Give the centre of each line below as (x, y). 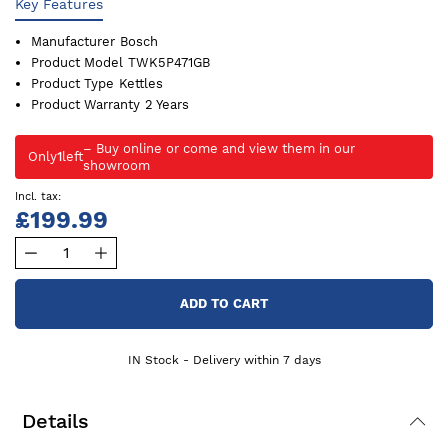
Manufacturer (73, 41)
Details (55, 420)
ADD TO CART (224, 303)
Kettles (141, 83)
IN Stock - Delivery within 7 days (224, 359)
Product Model (77, 62)
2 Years (167, 104)
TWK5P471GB (169, 62)
